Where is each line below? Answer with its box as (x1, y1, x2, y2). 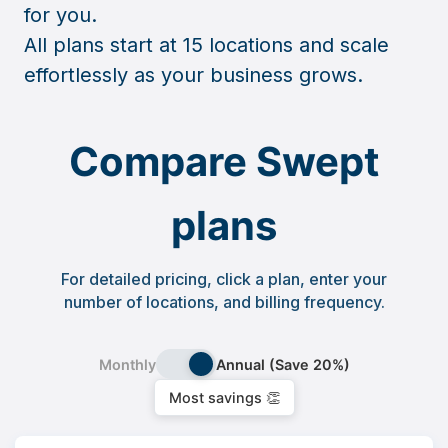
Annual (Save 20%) (215, 355, 350, 373)
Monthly (98, 355, 156, 373)
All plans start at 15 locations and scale (24, 33, 389, 57)
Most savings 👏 (168, 389, 280, 406)
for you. (24, 3, 97, 27)
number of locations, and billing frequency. (63, 292, 385, 312)
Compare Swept (68, 137, 380, 186)
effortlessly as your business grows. (24, 63, 363, 87)
